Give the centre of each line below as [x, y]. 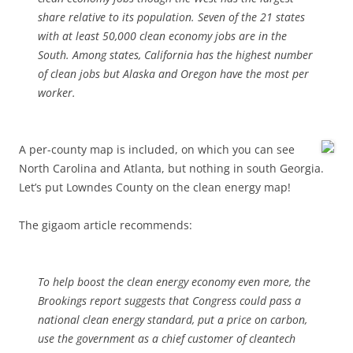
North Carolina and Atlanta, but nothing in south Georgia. [171, 168]
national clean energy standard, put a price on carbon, [173, 320]
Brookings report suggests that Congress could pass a [169, 301]
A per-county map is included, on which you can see [157, 149]
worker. [57, 93]
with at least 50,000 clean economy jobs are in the [162, 36]
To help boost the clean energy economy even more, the [174, 282]
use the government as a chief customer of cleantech [167, 338]
